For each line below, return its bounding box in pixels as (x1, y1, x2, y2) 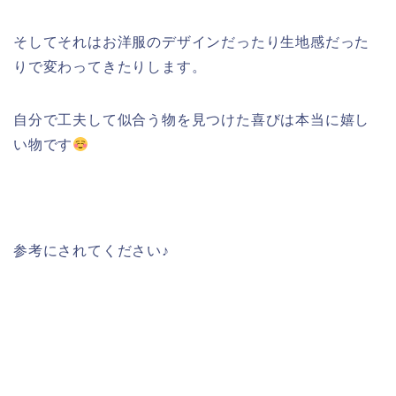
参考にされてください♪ (13, 243, 170, 259)
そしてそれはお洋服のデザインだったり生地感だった (13, 34, 370, 50)
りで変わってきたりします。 (13, 59, 207, 75)
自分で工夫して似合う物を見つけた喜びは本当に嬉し (13, 112, 370, 128)
